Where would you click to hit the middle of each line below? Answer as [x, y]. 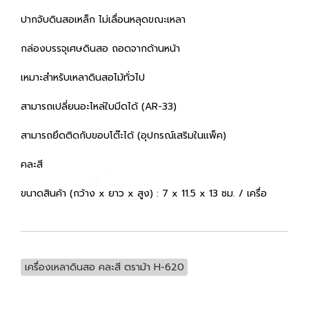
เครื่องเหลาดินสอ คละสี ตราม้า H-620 [104, 267]
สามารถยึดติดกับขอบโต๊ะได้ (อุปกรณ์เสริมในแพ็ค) [125, 135]
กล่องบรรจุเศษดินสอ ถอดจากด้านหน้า [102, 48]
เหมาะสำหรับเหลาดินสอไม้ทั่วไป [84, 77]
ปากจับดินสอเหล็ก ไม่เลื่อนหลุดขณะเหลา [105, 19]
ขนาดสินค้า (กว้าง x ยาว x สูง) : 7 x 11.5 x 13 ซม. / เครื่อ [144, 193]
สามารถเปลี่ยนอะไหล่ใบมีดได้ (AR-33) [100, 106]
